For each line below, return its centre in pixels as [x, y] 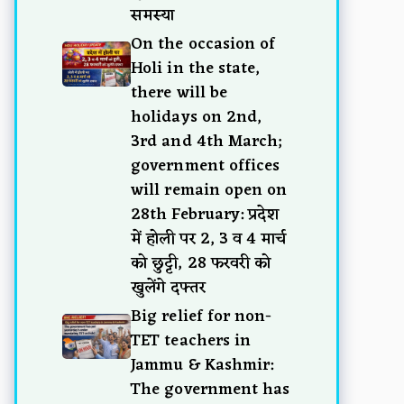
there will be [179, 92]
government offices [206, 165]
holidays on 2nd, [197, 117]
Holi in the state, [196, 68]
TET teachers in [191, 340]
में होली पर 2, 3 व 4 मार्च [209, 239]
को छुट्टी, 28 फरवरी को [201, 263]
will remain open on [209, 190]
